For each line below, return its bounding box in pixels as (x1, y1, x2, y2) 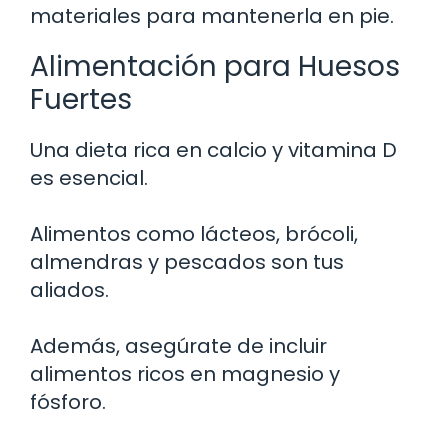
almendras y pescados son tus (30, 247, 344, 276)
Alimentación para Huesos (30, 46, 400, 86)
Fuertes (30, 79, 132, 119)
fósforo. (30, 387, 106, 416)
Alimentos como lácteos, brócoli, (30, 219, 358, 248)
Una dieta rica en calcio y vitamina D (30, 135, 397, 164)
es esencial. (30, 163, 148, 192)
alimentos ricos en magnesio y (30, 359, 340, 388)
